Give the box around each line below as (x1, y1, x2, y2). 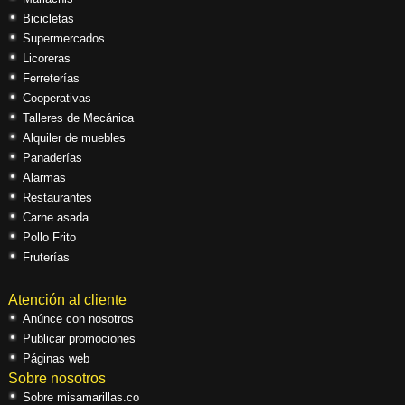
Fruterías (22, 250, 70, 264)
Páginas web (22, 351, 89, 365)
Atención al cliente (7, 291, 127, 307)
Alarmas (22, 170, 66, 184)
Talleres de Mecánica (22, 110, 134, 125)
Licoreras (22, 51, 71, 65)
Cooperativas (22, 90, 91, 105)
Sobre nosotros (7, 370, 106, 386)
